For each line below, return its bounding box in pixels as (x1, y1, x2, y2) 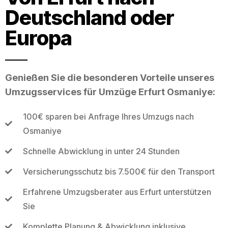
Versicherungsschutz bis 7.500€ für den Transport (22, 166, 215, 177)
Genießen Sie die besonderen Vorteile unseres (5, 72, 214, 83)
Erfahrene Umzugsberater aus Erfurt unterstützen (22, 186, 211, 197)
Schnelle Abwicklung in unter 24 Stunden (22, 146, 180, 156)
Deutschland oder (5, 5, 174, 30)
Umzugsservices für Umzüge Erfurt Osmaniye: (5, 86, 215, 97)
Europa (5, 25, 72, 50)
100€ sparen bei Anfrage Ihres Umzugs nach (22, 111, 194, 122)
